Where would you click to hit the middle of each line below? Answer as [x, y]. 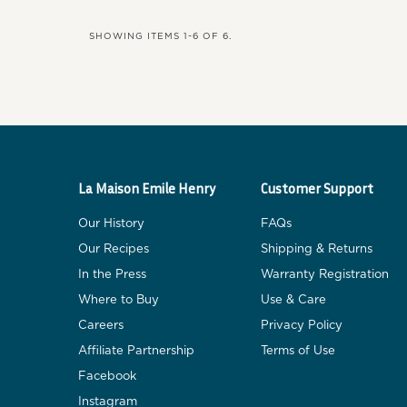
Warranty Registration [324, 275]
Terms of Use [298, 352]
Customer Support [317, 188]
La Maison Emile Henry [147, 188]
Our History [111, 224]
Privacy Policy [301, 326]
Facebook [107, 377]
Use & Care [293, 301]
